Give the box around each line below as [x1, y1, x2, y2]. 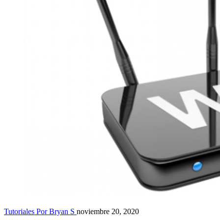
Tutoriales [4, 207, 34, 216]
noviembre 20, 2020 [77, 207, 139, 216]
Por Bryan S [36, 207, 77, 216]
